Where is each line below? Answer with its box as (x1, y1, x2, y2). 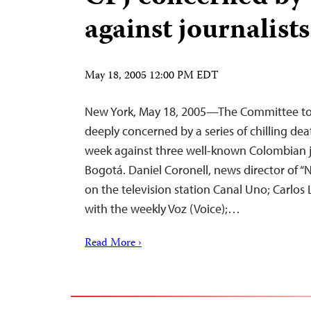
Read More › (85, 235, 142, 253)
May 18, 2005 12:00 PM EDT (85, 67, 219, 85)
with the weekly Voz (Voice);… (85, 201, 240, 217)
